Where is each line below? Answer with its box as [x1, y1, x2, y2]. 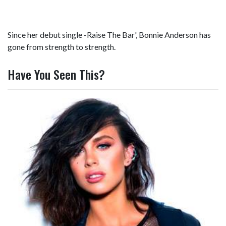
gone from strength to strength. [8, 42, 116, 51]
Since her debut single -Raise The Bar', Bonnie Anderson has [8, 30, 211, 39]
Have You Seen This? [8, 65, 105, 83]
